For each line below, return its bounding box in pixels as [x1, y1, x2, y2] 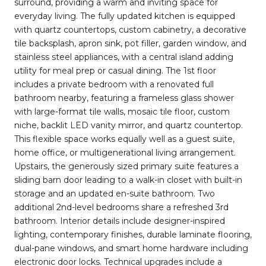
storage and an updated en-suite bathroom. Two [14, 188, 215, 199]
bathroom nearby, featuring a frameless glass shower [14, 92, 234, 103]
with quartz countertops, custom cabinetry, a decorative [14, 24, 246, 35]
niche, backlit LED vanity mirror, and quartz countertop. [14, 119, 243, 131]
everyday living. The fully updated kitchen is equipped [14, 10, 235, 21]
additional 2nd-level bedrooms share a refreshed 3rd [14, 201, 229, 213]
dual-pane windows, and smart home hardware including [14, 242, 248, 254]
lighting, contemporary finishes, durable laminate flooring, [14, 229, 252, 240]
